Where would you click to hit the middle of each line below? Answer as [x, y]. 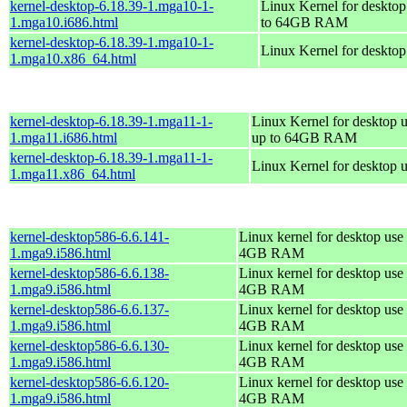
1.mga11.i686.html [64, 137]
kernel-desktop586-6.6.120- [89, 382]
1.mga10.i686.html [64, 22]
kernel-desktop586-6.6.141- [89, 236]
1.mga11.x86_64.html [73, 174]
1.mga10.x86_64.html [73, 58]
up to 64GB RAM [304, 137]
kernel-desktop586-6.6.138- [89, 273]
